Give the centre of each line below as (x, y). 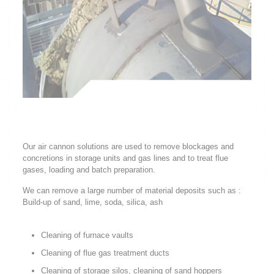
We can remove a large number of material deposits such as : (131, 191)
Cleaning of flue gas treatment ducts (105, 253)
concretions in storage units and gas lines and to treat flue (125, 158)
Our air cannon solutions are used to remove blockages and (128, 147)
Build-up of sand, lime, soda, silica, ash (92, 202)
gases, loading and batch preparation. (89, 170)
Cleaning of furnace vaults (87, 235)
